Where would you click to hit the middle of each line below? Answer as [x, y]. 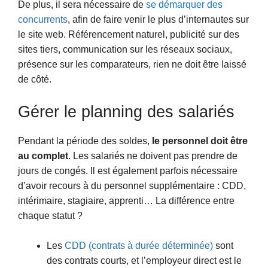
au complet [43, 156]
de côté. [36, 80]
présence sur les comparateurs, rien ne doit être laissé [132, 65]
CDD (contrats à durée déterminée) [138, 246]
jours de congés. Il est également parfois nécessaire [128, 170]
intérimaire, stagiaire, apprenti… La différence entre [126, 200]
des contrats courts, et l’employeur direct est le [144, 261]
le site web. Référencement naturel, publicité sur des [129, 35]
